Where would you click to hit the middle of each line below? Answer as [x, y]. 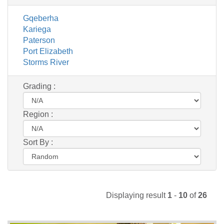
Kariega [37, 29]
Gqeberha [41, 18]
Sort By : [38, 142]
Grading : [39, 86]
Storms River [46, 62]
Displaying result [137, 195]
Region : [38, 114]
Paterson [39, 40]
